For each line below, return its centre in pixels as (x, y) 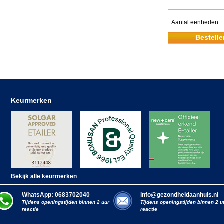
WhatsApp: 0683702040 (56, 195)
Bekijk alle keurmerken (44, 177)
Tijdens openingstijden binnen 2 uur (65, 202)
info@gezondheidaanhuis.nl (179, 195)
